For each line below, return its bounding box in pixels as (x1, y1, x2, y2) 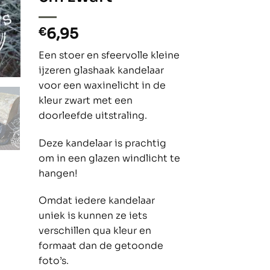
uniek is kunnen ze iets (38, 210, 147, 222)
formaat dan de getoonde (38, 240, 163, 253)
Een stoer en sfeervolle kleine (38, 49, 180, 62)
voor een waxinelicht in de (38, 80, 166, 92)
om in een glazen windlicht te (38, 152, 180, 165)
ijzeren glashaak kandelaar (38, 64, 164, 77)
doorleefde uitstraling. (38, 110, 147, 122)
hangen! (38, 167, 77, 180)
